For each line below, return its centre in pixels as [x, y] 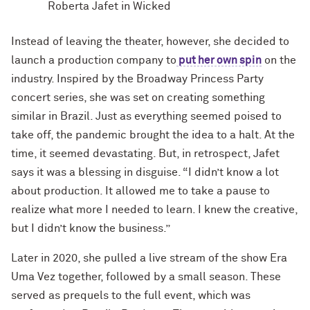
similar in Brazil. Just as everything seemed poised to [146, 116]
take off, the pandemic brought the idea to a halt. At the [153, 135]
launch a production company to [94, 60]
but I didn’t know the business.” [91, 228]
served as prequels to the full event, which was [131, 295]
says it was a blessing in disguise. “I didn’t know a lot [145, 172]
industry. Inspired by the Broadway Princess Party [137, 79]
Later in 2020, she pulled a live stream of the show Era [149, 258]
